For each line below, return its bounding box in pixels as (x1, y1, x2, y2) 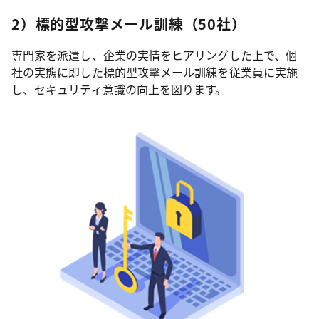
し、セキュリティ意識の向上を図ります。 (11, 80, 227, 98)
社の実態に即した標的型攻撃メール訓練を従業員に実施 (11, 63, 298, 80)
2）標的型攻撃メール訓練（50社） (11, 14, 246, 34)
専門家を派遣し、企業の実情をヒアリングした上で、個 (11, 46, 297, 63)
